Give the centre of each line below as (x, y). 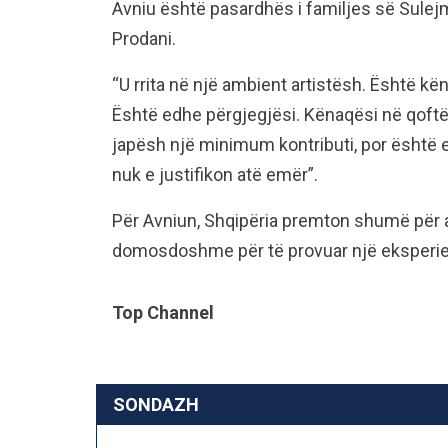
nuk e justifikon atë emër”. (215, 174)
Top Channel (163, 312)
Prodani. (144, 38)
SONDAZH (156, 404)
